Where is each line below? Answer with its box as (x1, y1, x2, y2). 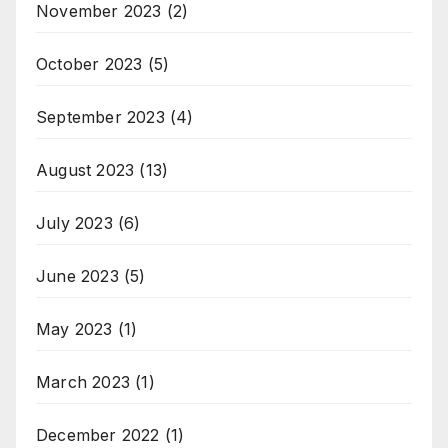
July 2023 (36, 212, 113, 233)
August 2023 (36, 159, 135, 180)
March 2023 (36, 371, 130, 392)
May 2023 (36, 318, 113, 339)
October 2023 (36, 53, 143, 74)
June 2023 (36, 265, 119, 286)
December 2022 (36, 424, 160, 445)
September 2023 (36, 106, 165, 127)
